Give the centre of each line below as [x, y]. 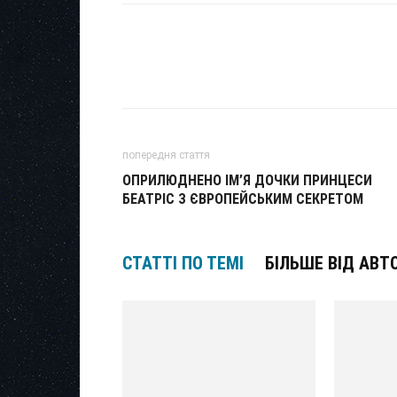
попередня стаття [166, 155]
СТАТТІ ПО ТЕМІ [183, 263]
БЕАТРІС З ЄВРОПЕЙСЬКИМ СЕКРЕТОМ [243, 198]
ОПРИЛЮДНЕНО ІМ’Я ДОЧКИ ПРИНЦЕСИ [247, 180]
